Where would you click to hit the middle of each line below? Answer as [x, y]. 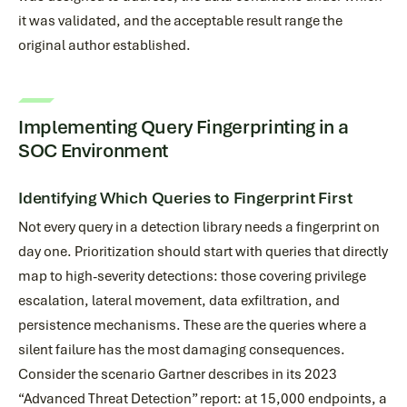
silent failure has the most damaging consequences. [182, 350]
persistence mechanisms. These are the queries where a [193, 325]
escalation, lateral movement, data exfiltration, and [179, 301]
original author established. [104, 45]
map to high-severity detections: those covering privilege [192, 276]
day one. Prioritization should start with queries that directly [203, 252]
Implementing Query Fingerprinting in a [184, 127]
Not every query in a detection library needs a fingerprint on [199, 227]
